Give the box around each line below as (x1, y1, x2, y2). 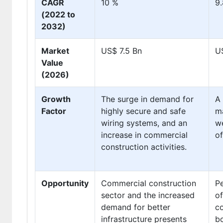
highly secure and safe (101, 106, 186, 116)
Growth (41, 94, 71, 104)
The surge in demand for (101, 94, 194, 104)
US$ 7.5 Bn (101, 46, 142, 56)
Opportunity (41, 178, 89, 188)
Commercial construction (101, 178, 196, 188)
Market (41, 46, 69, 56)
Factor (41, 106, 66, 116)
